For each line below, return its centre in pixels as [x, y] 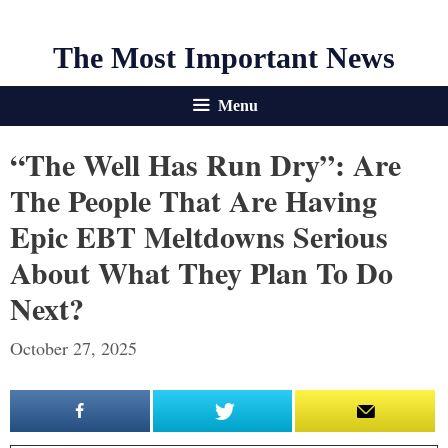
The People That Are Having [193, 200]
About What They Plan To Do [201, 272]
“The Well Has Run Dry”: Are [205, 164]
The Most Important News [224, 57]
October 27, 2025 [73, 348]
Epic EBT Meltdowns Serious [199, 236]
